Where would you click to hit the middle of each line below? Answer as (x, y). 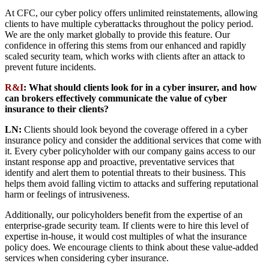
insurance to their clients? (57, 109)
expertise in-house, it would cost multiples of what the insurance (126, 237)
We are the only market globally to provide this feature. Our (117, 35)
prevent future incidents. (50, 67)
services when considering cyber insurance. (87, 258)
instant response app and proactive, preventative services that (119, 162)
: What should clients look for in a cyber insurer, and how (140, 88)
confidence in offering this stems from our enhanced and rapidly (125, 46)
